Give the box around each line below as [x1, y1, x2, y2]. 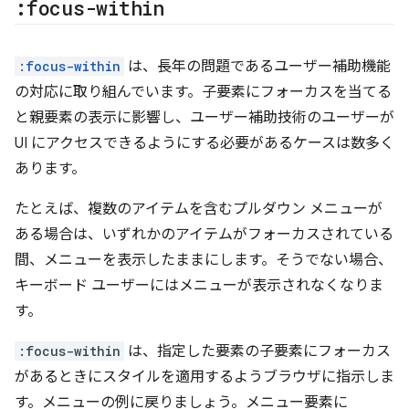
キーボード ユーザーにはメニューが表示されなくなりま [15, 277, 383, 295]
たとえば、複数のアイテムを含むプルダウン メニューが [15, 200, 383, 218]
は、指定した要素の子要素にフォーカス [124, 342, 391, 361]
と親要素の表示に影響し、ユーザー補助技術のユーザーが [15, 109, 394, 127]
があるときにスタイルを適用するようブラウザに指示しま [15, 368, 394, 386]
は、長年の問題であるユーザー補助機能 [124, 58, 391, 76]
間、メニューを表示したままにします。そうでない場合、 [15, 251, 393, 269]
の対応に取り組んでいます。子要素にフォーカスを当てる [15, 83, 392, 101]
